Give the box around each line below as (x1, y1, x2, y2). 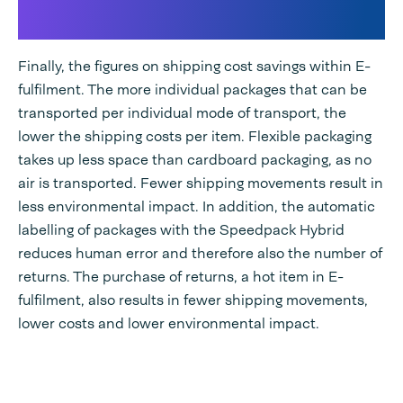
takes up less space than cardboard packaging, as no (18, 150, 372, 170)
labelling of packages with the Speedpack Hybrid (18, 220, 345, 240)
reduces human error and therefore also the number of (18, 244, 382, 264)
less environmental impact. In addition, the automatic (18, 197, 375, 217)
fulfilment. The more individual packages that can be (18, 80, 367, 100)
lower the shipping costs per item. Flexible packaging (18, 127, 372, 147)
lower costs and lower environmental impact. (18, 314, 319, 334)
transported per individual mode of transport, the (18, 103, 346, 123)
